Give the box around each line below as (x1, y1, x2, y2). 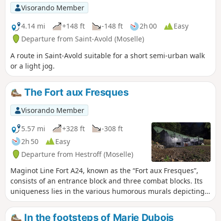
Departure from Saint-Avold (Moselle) (21, 34, 144, 43)
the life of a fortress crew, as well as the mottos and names (10, 197, 205, 207)
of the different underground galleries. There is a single (10, 207, 197, 217)
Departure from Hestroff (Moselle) (21, 149, 133, 159)
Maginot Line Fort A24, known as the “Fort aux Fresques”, (10, 166, 198, 176)
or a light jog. (10, 61, 55, 71)
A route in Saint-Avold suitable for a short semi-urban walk (10, 50, 205, 60)
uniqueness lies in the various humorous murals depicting (10, 186, 205, 196)
